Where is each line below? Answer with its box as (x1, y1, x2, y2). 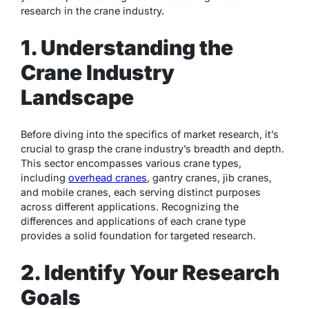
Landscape (21, 85, 134, 110)
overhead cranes (68, 172, 147, 184)
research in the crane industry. (21, 5, 164, 17)
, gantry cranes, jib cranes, (147, 172, 272, 184)
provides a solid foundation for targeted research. (21, 230, 256, 242)
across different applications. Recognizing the (21, 201, 239, 213)
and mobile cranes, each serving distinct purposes (21, 186, 261, 199)
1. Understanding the (21, 35, 233, 61)
